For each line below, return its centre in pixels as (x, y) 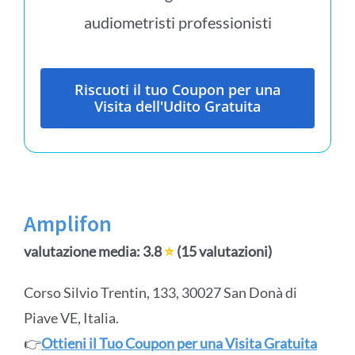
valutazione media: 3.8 (94, 252)
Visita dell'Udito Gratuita (177, 107)
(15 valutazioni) (223, 252)
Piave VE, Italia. (71, 318)
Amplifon (67, 224)
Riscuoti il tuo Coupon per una (177, 90)
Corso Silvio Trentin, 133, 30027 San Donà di (160, 293)
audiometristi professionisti (177, 23)
